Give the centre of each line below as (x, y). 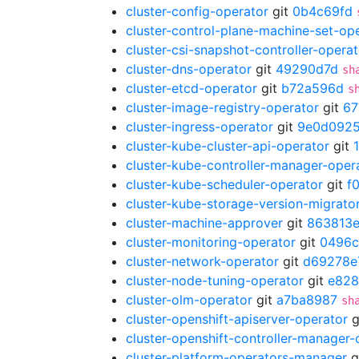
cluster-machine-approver (204, 223)
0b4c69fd (323, 11)
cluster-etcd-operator (192, 88)
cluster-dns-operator (189, 69)
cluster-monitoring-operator (211, 242)
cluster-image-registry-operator (222, 107)
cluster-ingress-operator (200, 127)
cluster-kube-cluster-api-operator (228, 146)
